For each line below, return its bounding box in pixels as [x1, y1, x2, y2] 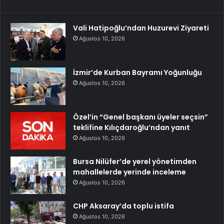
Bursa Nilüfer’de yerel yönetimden [73, 156, 196, 167]
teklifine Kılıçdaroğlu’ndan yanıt [73, 122, 190, 133]
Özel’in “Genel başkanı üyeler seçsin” [73, 112, 208, 122]
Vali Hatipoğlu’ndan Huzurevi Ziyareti [73, 23, 209, 33]
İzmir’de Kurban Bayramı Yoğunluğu [73, 67, 202, 78]
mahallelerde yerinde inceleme [73, 167, 186, 177]
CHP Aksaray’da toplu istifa [73, 201, 174, 211]
